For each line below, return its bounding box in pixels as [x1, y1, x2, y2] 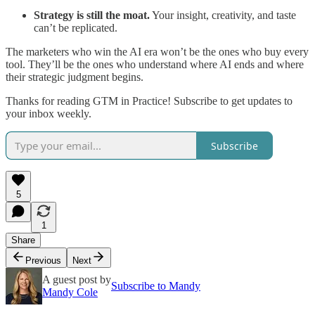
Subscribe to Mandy [111, 280, 200, 292]
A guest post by [42, 274, 111, 286]
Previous [25, 255, 61, 266]
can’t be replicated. [34, 22, 117, 34]
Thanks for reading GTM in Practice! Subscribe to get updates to [6, 95, 292, 108]
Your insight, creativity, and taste [150, 9, 296, 22]
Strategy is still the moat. [34, 9, 150, 22]
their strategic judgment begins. [6, 71, 143, 84]
